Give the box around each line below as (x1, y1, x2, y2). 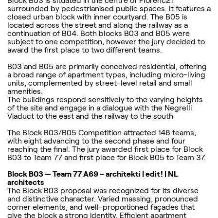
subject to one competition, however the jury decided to (7, 37, 205, 46)
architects (7, 178, 44, 186)
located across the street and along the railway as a (7, 21, 188, 29)
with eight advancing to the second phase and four (7, 137, 185, 145)
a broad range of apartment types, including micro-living (7, 71, 205, 79)
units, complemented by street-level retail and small (7, 79, 192, 87)
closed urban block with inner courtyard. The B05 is (7, 13, 187, 21)
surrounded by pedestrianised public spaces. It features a (7, 4, 211, 13)
